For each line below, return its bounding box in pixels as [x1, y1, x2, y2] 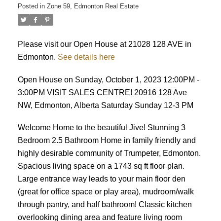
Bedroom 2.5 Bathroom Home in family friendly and [17, 136, 196, 145]
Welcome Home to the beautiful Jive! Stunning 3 [17, 123, 185, 132]
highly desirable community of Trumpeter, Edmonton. [17, 148, 201, 158]
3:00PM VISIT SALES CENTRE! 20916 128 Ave [17, 87, 187, 97]
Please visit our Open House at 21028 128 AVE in [17, 39, 191, 48]
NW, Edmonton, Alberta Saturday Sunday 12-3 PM [17, 100, 193, 110]
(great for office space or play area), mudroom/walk [17, 187, 194, 196]
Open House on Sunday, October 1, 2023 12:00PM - [17, 74, 199, 84]
